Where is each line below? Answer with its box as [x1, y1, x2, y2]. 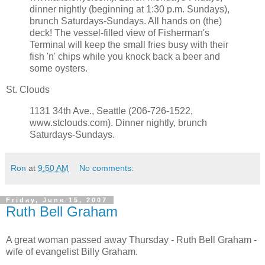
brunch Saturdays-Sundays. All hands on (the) [30, 16, 222, 27]
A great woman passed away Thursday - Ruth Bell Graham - [6, 234, 257, 245]
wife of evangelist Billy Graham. [6, 246, 138, 257]
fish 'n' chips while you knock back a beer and [30, 51, 220, 62]
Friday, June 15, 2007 [6, 196, 108, 204]
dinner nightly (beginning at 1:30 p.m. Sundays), [30, 4, 230, 15]
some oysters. [30, 63, 88, 74]
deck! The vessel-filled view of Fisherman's [30, 28, 209, 38]
